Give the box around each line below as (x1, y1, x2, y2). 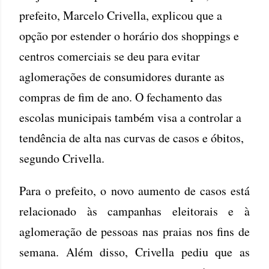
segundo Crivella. (19, 150, 104, 166)
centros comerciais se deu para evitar (19, 47, 200, 64)
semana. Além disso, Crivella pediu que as (19, 243, 250, 260)
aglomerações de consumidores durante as (19, 68, 225, 85)
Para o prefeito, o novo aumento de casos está (19, 182, 250, 199)
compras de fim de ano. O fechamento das (19, 88, 222, 105)
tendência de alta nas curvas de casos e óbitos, (19, 129, 244, 146)
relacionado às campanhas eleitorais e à (19, 202, 250, 219)
